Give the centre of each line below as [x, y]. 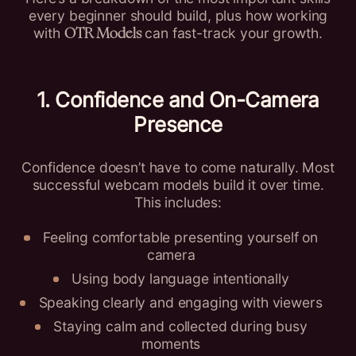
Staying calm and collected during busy [180, 327]
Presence [178, 125]
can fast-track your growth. [232, 33]
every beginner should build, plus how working [178, 16]
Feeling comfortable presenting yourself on [181, 238]
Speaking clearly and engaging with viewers [180, 303]
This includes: [178, 203]
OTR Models [103, 35]
